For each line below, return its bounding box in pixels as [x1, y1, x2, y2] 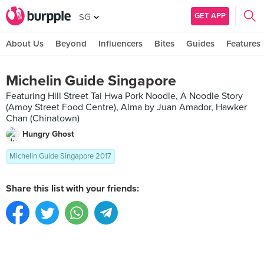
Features [226, 38, 260, 49]
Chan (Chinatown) [6, 113, 80, 124]
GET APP [194, 11, 226, 21]
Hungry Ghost [22, 129, 74, 139]
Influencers [98, 38, 143, 49]
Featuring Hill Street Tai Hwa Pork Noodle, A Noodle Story [6, 90, 243, 102]
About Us [6, 38, 44, 49]
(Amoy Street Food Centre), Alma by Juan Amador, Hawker [6, 101, 247, 113]
